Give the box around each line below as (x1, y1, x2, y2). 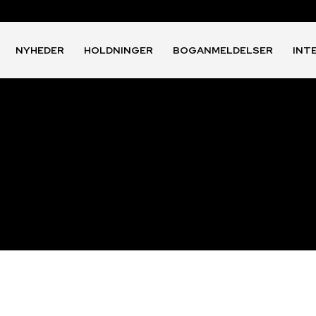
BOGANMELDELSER (173, 44, 274, 56)
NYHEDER (16, 44, 65, 56)
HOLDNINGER (84, 44, 154, 56)
